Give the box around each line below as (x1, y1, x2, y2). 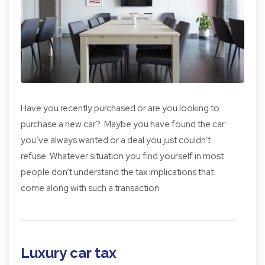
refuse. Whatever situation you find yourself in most (21, 150, 224, 163)
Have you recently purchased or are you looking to (21, 102, 219, 115)
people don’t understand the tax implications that (21, 166, 214, 179)
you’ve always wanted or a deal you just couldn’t (21, 134, 211, 147)
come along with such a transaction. (21, 182, 161, 195)
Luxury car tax (21, 244, 117, 262)
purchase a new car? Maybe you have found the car (21, 118, 225, 131)
